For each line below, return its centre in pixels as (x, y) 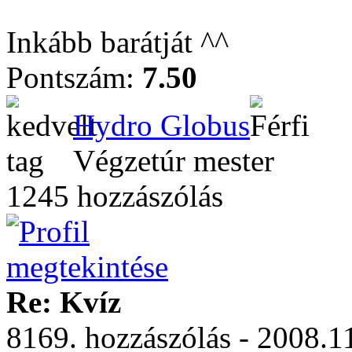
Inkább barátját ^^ (117, 42)
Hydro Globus (161, 125)
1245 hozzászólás (115, 196)
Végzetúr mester (174, 161)
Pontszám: (74, 77)
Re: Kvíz (64, 302)
